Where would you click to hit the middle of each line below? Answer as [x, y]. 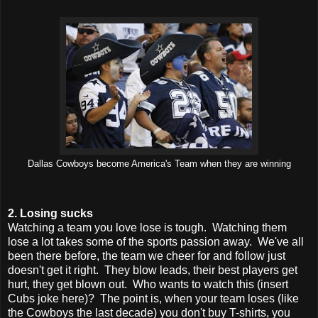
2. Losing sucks [50, 213]
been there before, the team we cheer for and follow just [147, 256]
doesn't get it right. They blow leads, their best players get [153, 270]
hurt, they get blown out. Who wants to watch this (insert [148, 284]
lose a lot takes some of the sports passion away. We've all [156, 241]
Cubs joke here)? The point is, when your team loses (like [153, 298]
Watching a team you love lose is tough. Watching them [147, 227]
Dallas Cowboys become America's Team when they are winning [159, 164]
